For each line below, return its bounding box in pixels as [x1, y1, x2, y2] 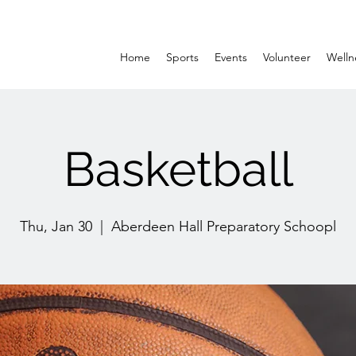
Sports [166, 50, 199, 64]
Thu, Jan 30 [20, 218, 92, 235]
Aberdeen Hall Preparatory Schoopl [111, 218, 336, 235]
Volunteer [263, 50, 311, 64]
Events [215, 50, 247, 64]
